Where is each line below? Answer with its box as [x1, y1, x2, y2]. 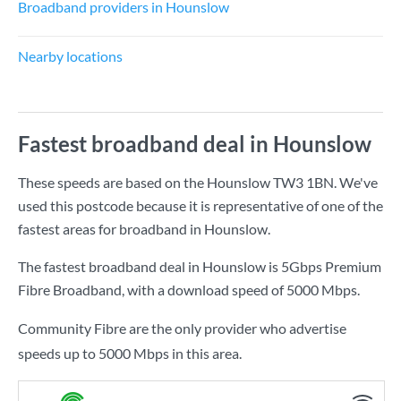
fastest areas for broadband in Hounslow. [18, 220, 270, 237]
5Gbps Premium [281, 258, 381, 275]
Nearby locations [18, 47, 123, 64]
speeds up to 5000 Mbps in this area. [18, 345, 242, 362]
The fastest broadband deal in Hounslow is [18, 258, 281, 275]
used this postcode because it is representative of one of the [18, 197, 383, 214]
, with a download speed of [122, 281, 286, 298]
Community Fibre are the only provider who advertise [18, 320, 346, 337]
